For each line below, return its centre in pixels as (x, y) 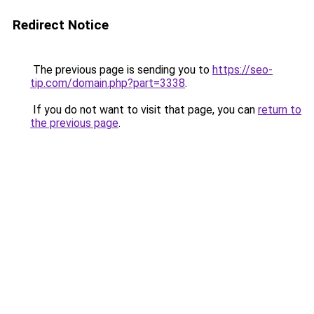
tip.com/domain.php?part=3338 (108, 83)
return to (280, 110)
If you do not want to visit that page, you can (144, 110)
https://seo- (243, 70)
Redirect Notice (61, 25)
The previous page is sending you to (121, 70)
